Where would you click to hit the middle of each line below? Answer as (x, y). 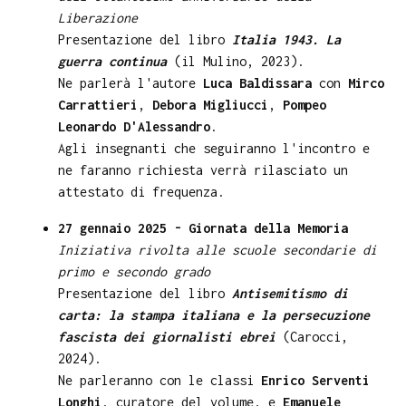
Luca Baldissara (257, 83)
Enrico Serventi (315, 381)
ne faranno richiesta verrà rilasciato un (203, 170)
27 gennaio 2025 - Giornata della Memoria (203, 228)
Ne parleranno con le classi (159, 381)
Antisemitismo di (290, 294)
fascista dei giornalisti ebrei (167, 337)
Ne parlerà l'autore (130, 83)
